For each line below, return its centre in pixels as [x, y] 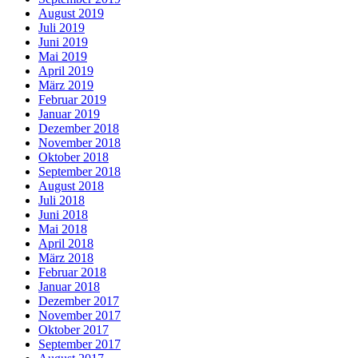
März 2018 [66, 257]
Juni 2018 [63, 214]
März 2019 [66, 85]
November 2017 [80, 315]
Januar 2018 [69, 286]
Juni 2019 [63, 42]
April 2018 [66, 243]
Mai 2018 [63, 229]
